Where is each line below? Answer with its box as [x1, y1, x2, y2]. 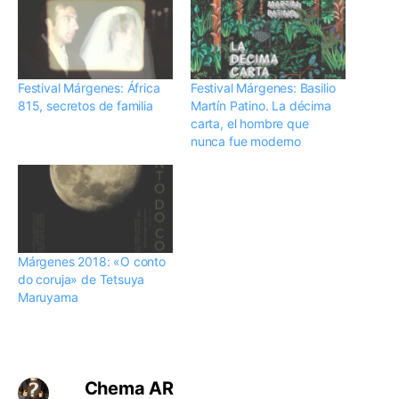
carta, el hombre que [191, 115, 309, 131]
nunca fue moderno [191, 133, 302, 149]
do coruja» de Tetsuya [18, 272, 145, 288]
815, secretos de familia [18, 97, 153, 113]
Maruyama [18, 289, 78, 305]
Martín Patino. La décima [191, 97, 331, 113]
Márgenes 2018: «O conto [18, 254, 166, 270]
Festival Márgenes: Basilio [191, 79, 336, 95]
